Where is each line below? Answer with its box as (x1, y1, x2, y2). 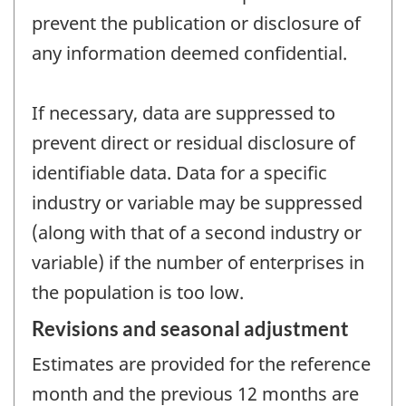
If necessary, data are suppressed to (32, 101, 335, 126)
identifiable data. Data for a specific (32, 160, 327, 186)
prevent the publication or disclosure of (32, 11, 361, 36)
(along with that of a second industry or (32, 220, 362, 246)
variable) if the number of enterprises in (32, 250, 364, 275)
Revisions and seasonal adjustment (32, 315, 349, 341)
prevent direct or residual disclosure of (32, 130, 355, 156)
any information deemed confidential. (32, 41, 347, 66)
